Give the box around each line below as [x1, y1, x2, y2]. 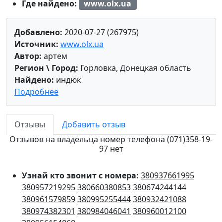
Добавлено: [14, 27, 62, 38]
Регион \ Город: [14, 62, 78, 74]
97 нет [99, 143, 123, 155]
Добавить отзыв [62, 119, 125, 130]
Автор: [14, 51, 42, 62]
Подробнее [14, 86, 58, 98]
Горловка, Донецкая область [78, 62, 191, 74]
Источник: [14, 39, 58, 50]
